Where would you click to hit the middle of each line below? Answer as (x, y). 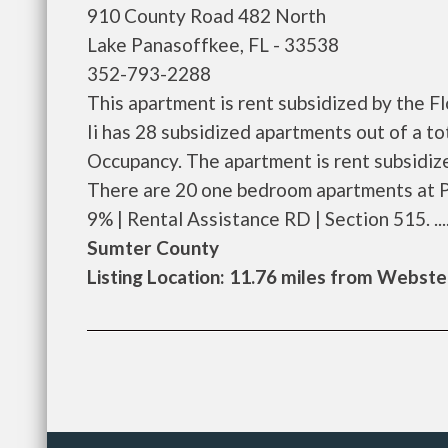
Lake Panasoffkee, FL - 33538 (213, 44)
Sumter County (153, 247)
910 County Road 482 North (206, 15)
